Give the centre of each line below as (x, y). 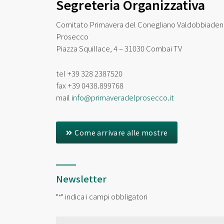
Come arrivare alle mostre (121, 133)
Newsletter (81, 179)
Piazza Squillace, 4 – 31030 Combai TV (119, 48)
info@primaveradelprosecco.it (123, 97)
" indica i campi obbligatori (104, 196)
